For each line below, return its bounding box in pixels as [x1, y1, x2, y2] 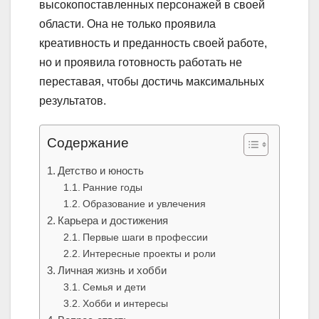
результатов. [39, 95, 106, 108]
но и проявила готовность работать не [39, 56, 242, 69]
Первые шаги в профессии [82, 231, 208, 244]
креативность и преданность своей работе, [39, 37, 267, 50]
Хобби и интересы [82, 298, 168, 310]
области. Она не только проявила [39, 18, 216, 31]
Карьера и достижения [58, 214, 169, 227]
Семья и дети [82, 281, 146, 293]
